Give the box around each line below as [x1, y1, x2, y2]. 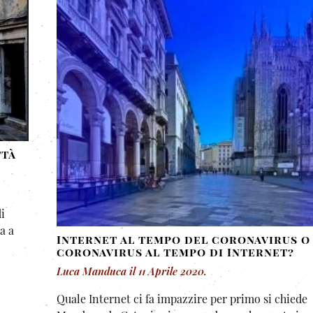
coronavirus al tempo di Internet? [57, 245, 294, 260]
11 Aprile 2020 [138, 264, 204, 279]
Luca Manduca [57, 264, 126, 279]
